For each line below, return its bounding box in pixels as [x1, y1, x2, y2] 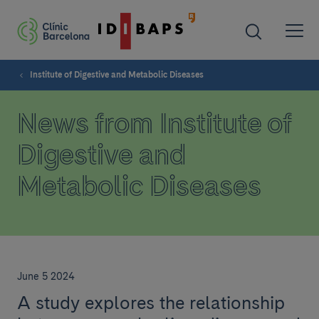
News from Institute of [17, 106, 291, 140]
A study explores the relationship [17, 292, 285, 313]
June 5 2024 [17, 271, 75, 282]
